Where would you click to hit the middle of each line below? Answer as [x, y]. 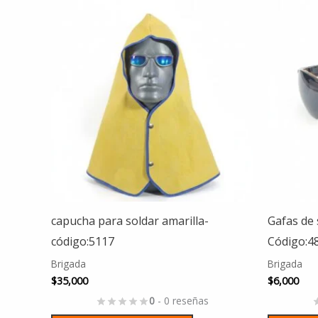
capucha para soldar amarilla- [130, 220]
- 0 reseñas [182, 301]
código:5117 [83, 241]
